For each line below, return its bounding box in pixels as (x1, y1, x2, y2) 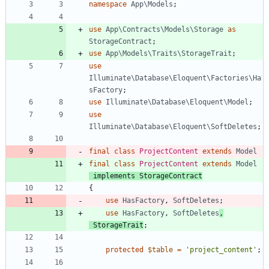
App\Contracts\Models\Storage (106, 25, 223, 34)
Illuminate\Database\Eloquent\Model (106, 97, 249, 106)
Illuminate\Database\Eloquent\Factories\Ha (89, 73, 261, 82)
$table (148, 245, 173, 254)
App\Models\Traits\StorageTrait (106, 49, 232, 58)
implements (93, 171, 135, 180)
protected (106, 245, 144, 254)
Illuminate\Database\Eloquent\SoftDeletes (89, 122, 257, 131)
